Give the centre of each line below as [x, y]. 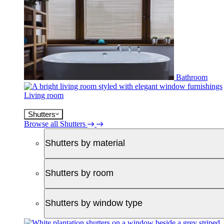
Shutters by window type [94, 203]
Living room [44, 95]
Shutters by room [79, 173]
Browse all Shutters [55, 123]
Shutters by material [85, 143]
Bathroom [192, 77]
